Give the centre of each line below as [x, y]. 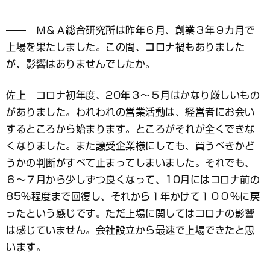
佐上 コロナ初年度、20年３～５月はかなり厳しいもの [133, 95]
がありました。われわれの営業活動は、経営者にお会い [130, 112]
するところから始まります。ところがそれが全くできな [130, 129]
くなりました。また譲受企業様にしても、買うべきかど [130, 146]
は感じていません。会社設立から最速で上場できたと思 [130, 230]
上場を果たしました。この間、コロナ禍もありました [125, 47]
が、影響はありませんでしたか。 [81, 64]
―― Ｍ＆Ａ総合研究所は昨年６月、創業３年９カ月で [130, 30]
